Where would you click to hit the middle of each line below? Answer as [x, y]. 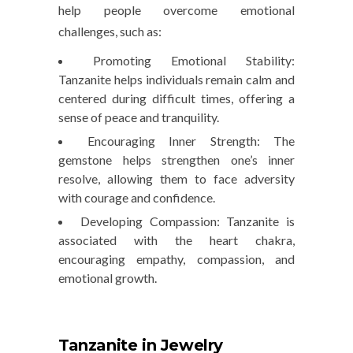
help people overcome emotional [176, 10]
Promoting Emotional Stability [192, 61]
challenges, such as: [110, 32]
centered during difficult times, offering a [176, 98]
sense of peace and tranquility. [139, 117]
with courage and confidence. [137, 198]
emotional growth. [108, 278]
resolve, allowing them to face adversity [176, 179]
